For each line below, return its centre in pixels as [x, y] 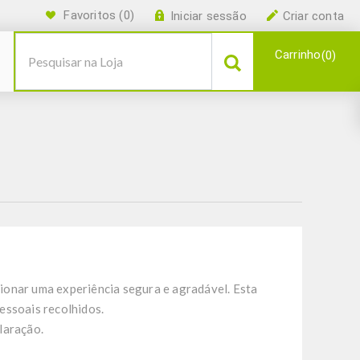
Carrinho [298, 55]
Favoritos [90, 15]
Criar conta [313, 16]
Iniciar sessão [208, 16]
